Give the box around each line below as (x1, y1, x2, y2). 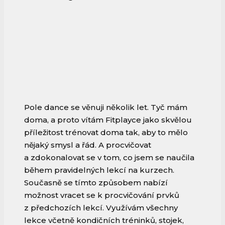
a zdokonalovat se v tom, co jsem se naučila (24, 153, 194, 163)
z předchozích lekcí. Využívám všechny (24, 203, 178, 213)
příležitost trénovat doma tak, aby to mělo (24, 128, 188, 138)
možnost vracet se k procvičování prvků (24, 190, 179, 200)
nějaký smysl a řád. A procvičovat (24, 140, 151, 150)
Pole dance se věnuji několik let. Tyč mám (24, 102, 187, 113)
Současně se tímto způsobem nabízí (24, 178, 168, 188)
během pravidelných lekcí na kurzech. (24, 165, 174, 175)
